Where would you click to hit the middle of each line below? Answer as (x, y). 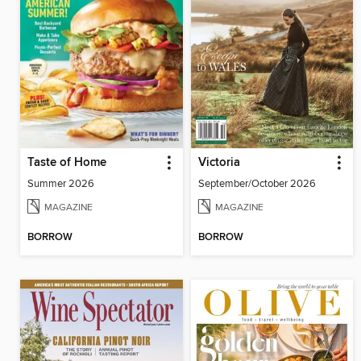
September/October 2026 (257, 184)
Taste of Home (67, 163)
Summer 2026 (61, 184)
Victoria (219, 163)
